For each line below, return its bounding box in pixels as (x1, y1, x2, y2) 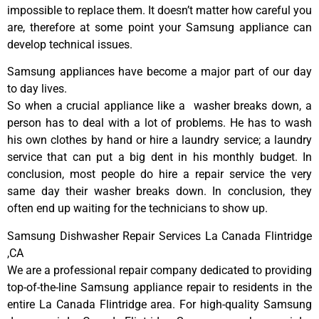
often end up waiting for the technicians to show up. (7, 202, 268, 216)
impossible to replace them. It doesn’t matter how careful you (7, 3, 312, 17)
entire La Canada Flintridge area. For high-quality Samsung (7, 297, 312, 311)
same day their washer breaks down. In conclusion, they (7, 184, 312, 199)
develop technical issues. (7, 37, 132, 51)
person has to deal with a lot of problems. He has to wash (7, 116, 312, 130)
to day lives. (7, 82, 67, 96)
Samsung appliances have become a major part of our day (7, 65, 312, 79)
